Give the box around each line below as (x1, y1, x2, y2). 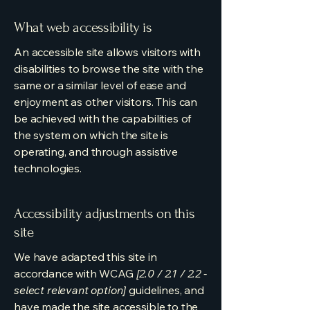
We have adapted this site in (14, 250, 157, 264)
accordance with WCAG (14, 266, 136, 280)
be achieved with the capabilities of (14, 111, 192, 125)
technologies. (14, 161, 82, 175)
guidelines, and (126, 283, 204, 297)
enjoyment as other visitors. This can (14, 95, 198, 109)
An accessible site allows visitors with (14, 45, 201, 59)
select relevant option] (14, 283, 127, 297)
